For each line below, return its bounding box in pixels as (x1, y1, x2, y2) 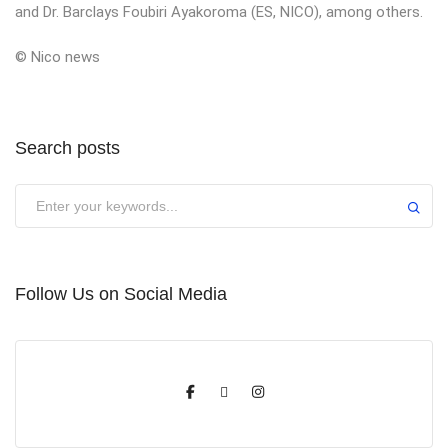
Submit (15, 184, 71, 205)
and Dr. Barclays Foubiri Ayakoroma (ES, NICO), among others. (15, 2, 423, 21)
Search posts (15, 137, 120, 158)
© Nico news (15, 47, 100, 66)
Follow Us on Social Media (15, 283, 227, 304)
